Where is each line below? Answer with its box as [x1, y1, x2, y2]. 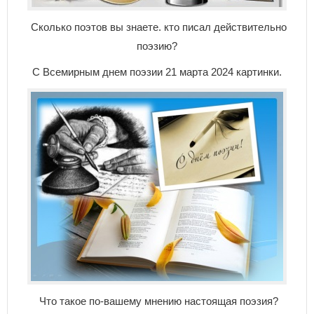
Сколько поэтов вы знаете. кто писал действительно [27, 21, 287, 33]
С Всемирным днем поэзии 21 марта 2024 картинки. [32, 66, 282, 78]
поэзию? [137, 40, 177, 52]
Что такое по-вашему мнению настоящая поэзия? [36, 295, 278, 307]
